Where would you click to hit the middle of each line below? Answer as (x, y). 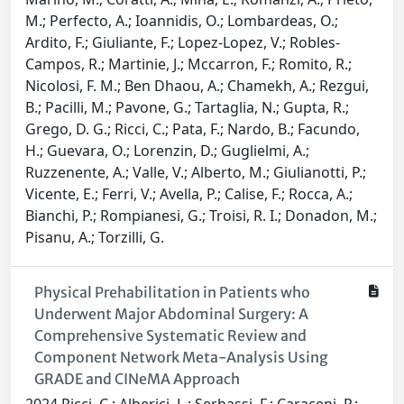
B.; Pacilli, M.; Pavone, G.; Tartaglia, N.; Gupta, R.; (187, 108)
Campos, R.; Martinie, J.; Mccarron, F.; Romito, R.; (188, 64)
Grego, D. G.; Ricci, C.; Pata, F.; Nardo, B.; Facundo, (193, 129)
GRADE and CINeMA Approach (137, 379)
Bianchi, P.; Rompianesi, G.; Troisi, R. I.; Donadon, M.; (201, 216)
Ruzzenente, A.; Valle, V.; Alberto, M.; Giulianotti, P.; (196, 173)
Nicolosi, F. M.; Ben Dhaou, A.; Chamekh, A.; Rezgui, (197, 86)
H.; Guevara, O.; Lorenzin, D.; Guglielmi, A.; (167, 151)
